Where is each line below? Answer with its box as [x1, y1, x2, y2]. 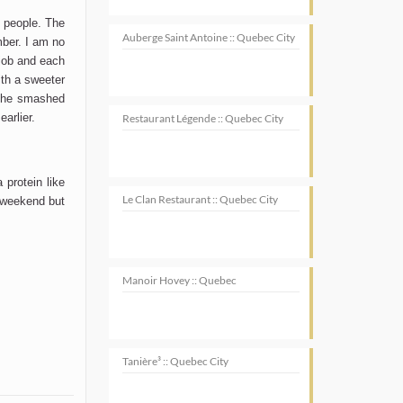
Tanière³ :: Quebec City [122, 354, 229, 368]
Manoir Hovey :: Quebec [122, 273, 237, 287]
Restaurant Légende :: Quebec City [122, 112, 284, 125]
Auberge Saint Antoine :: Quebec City [122, 31, 296, 44]
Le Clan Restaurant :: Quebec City [122, 193, 279, 206]
